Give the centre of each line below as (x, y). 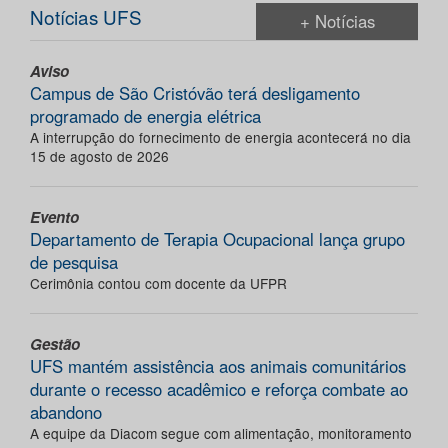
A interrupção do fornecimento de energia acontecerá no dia (220, 136)
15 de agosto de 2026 (99, 155)
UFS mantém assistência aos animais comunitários (218, 365)
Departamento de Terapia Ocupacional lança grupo (217, 238)
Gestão (55, 343)
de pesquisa (74, 261)
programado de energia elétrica (145, 115)
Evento (54, 216)
